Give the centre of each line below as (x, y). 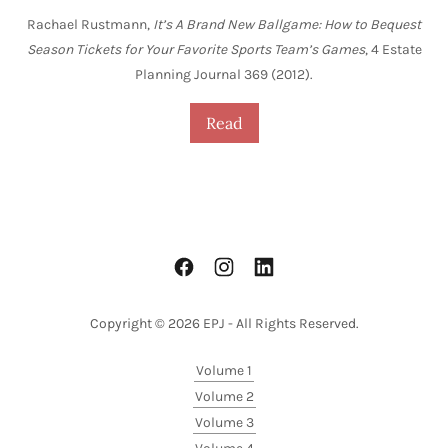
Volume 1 (224, 371)
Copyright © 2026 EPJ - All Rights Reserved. (224, 324)
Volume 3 (224, 423)
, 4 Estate (393, 50)
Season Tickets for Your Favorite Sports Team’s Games (195, 50)
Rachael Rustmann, (90, 25)
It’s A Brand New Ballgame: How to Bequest (287, 25)
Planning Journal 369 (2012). (224, 75)
